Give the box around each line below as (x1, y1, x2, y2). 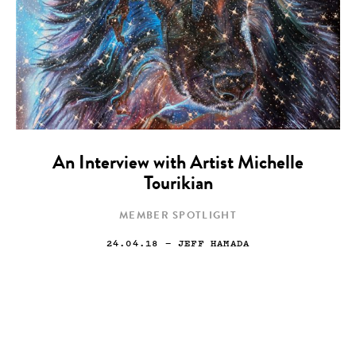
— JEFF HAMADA (158, 236, 250, 250)
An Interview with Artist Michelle (52, 155, 304, 175)
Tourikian (143, 176, 213, 195)
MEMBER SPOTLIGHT (119, 211, 237, 222)
